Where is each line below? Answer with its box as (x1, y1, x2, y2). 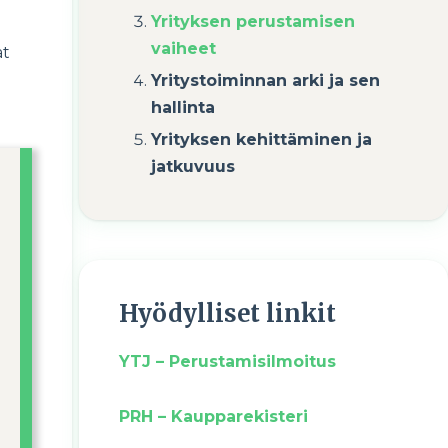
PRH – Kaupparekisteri (118, 407, 308, 426)
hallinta (150, 98, 215, 117)
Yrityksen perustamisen (150, 12, 355, 31)
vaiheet (150, 39, 216, 58)
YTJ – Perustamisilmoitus (118, 352, 336, 371)
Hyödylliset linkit (118, 298, 336, 329)
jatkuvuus (150, 157, 235, 176)
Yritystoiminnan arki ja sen (150, 71, 380, 90)
